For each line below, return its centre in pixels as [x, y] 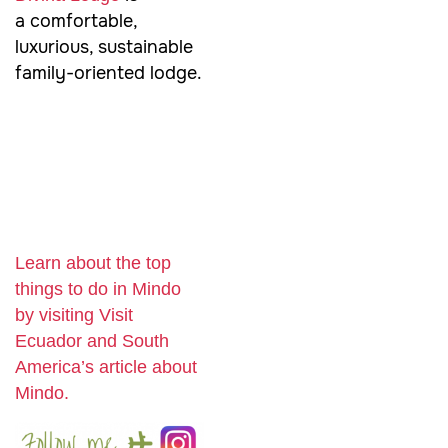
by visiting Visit [74, 315]
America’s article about [106, 367]
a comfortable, [76, 20]
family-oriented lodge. [108, 72]
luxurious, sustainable [104, 46]
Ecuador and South [92, 341]
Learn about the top [93, 263]
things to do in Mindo [98, 289]
